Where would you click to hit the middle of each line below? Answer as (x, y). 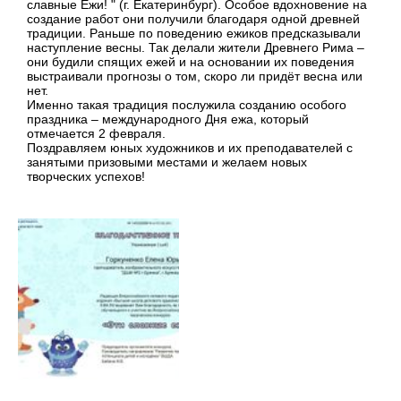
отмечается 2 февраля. (96, 134)
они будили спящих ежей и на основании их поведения (191, 62)
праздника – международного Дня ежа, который (168, 119)
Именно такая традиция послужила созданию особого (187, 105)
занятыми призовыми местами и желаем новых (167, 162)
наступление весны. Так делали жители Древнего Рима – (196, 48)
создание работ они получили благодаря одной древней (193, 19)
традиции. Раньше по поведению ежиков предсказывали (194, 34)
